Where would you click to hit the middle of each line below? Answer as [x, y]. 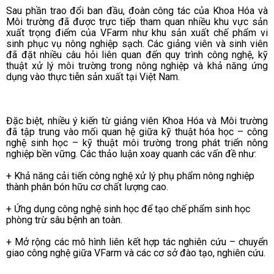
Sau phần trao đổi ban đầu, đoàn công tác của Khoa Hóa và [137, 10]
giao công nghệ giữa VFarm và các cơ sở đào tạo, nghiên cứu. [136, 253]
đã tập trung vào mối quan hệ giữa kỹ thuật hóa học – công [137, 131]
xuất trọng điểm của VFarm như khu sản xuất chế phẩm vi [137, 32]
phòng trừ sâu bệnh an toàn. [64, 220]
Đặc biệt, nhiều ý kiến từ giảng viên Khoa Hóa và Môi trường [137, 120]
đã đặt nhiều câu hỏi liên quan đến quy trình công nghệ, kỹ [137, 54]
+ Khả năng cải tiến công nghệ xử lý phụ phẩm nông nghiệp [130, 176]
